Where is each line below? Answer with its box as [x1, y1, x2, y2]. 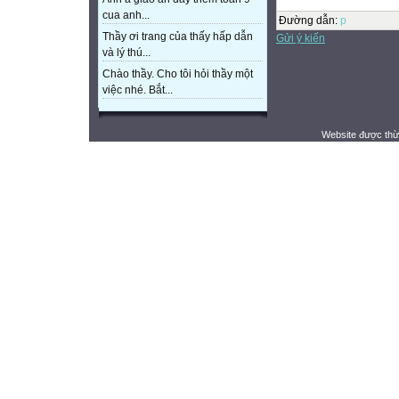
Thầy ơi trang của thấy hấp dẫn [102, 30, 253, 43]
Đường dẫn [279, 13, 335, 27]
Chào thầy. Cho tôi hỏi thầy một [102, 68, 253, 80]
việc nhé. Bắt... [102, 84, 173, 96]
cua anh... [102, 9, 150, 21]
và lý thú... [102, 46, 151, 59]
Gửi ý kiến [276, 31, 325, 45]
